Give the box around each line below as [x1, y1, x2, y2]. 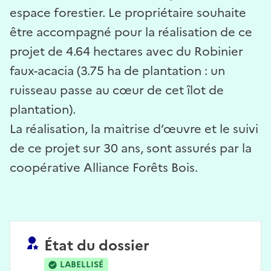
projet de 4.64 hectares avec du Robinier [10, 42, 243, 60]
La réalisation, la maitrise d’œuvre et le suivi [10, 119, 258, 138]
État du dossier [44, 234, 149, 256]
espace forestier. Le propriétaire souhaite [10, 3, 246, 22]
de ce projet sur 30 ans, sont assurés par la [10, 139, 252, 157]
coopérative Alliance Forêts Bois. [10, 158, 198, 177]
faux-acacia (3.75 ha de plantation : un [10, 61, 225, 80]
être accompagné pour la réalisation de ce [10, 22, 252, 41]
